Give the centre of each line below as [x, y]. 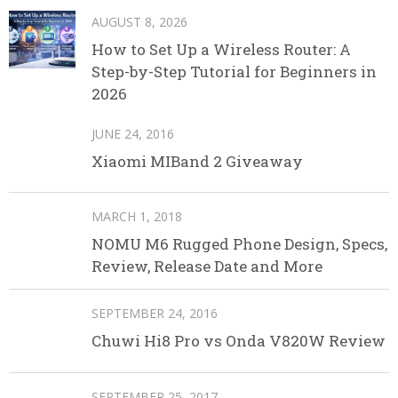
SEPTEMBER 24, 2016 [155, 314]
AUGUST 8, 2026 [139, 22]
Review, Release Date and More [207, 267]
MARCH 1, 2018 [137, 217]
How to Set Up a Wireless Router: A [221, 50]
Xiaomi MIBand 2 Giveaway [197, 162]
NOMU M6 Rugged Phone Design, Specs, [239, 244]
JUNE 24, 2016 [133, 134]
